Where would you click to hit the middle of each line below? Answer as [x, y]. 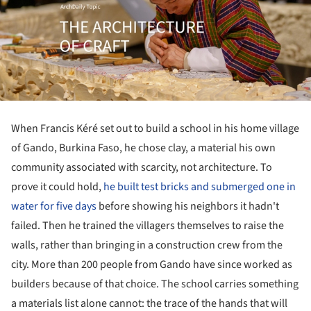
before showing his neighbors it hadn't [189, 206]
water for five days [55, 206]
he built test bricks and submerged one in [200, 186]
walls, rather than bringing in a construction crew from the [147, 245]
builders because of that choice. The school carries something [155, 284]
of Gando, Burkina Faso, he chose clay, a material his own [143, 148]
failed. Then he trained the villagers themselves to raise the [148, 225]
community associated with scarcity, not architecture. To [142, 167]
